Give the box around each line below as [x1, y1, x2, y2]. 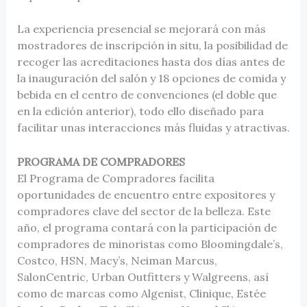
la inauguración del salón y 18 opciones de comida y [16, 71, 286, 86]
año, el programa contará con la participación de [16, 220, 277, 234]
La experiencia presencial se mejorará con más [16, 22, 266, 36]
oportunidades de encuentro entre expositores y [16, 187, 275, 201]
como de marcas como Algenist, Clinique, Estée [16, 286, 266, 300]
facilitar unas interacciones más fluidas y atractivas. [16, 121, 290, 135]
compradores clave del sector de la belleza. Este [16, 204, 271, 218]
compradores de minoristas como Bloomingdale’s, [16, 236, 283, 251]
